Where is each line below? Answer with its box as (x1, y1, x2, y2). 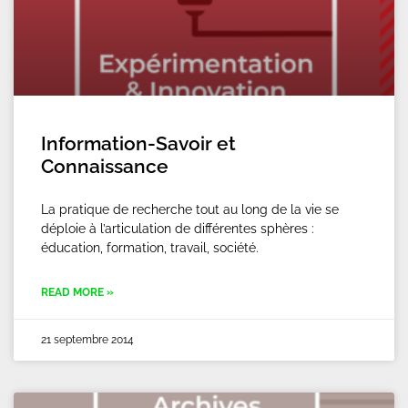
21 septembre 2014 (41, 333, 134, 346)
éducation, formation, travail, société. (41, 240, 259, 255)
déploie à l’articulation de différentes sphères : (41, 221, 314, 236)
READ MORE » (41, 286, 114, 299)
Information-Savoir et (41, 132, 236, 155)
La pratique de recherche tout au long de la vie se (41, 202, 339, 217)
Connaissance (41, 155, 168, 178)
